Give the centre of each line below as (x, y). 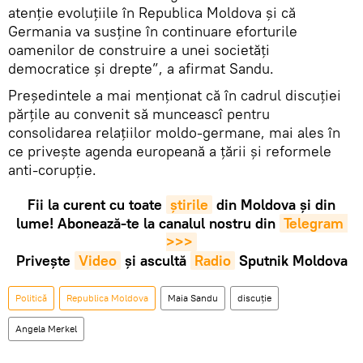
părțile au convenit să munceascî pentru (139, 113)
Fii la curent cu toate (97, 204)
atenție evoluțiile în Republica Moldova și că (152, 12)
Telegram (313, 223)
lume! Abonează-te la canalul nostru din (147, 223)
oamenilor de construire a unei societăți (139, 49)
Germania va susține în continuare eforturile (153, 31)
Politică (31, 297)
